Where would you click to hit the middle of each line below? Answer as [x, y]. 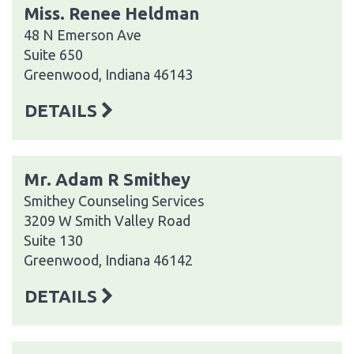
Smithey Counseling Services [114, 200]
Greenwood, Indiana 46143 [108, 74]
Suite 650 [53, 54]
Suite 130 [53, 240]
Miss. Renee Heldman [111, 13]
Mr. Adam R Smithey [107, 179]
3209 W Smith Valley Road [107, 220]
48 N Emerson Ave [83, 34]
